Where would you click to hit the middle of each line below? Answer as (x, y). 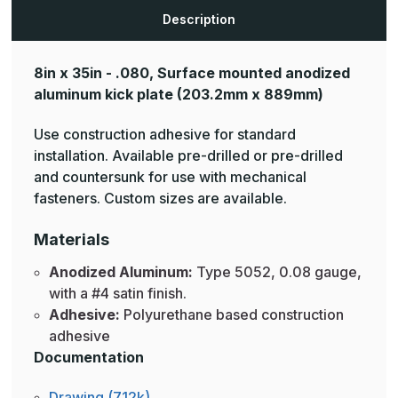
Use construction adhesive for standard (165, 135)
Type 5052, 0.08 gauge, (279, 272)
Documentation (89, 358)
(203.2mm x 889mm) (248, 95)
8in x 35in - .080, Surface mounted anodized (192, 73)
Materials (72, 240)
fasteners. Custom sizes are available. (160, 199)
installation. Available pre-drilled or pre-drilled (188, 156)
